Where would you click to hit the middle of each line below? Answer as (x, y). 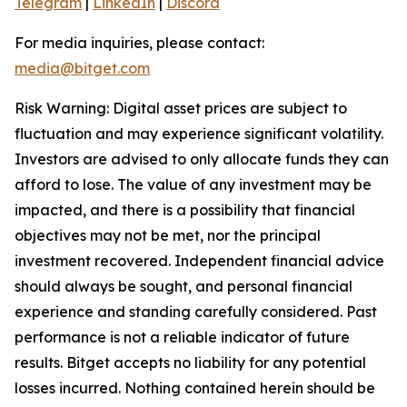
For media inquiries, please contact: (139, 42)
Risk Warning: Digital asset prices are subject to (181, 108)
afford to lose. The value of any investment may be (193, 184)
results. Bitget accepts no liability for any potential (190, 362)
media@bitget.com (82, 68)
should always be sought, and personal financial (184, 286)
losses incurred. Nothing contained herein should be (195, 387)
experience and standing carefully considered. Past (196, 311)
